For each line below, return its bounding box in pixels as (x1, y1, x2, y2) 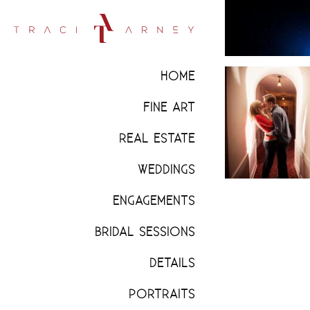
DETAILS (149, 255, 195, 271)
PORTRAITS (129, 286, 195, 302)
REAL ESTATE (119, 131, 195, 147)
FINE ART (143, 100, 195, 116)
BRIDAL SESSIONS (95, 224, 195, 240)
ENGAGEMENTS (113, 193, 195, 209)
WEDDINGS (138, 162, 195, 178)
